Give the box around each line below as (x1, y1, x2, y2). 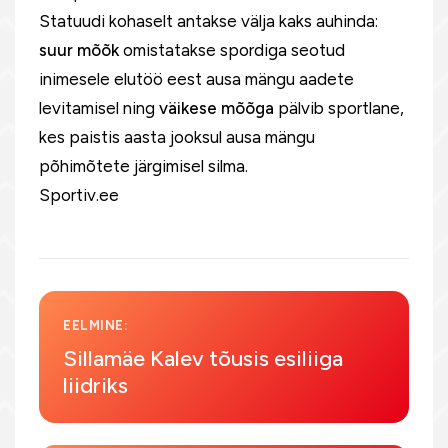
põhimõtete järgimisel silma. (39, 156, 248, 176)
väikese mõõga (159, 98, 274, 118)
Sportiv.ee (39, 185, 119, 205)
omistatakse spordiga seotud (119, 40, 345, 60)
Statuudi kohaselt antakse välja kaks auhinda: (39, 11, 378, 31)
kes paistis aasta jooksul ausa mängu (39, 127, 315, 147)
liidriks (63, 372, 128, 399)
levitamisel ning (39, 98, 159, 118)
